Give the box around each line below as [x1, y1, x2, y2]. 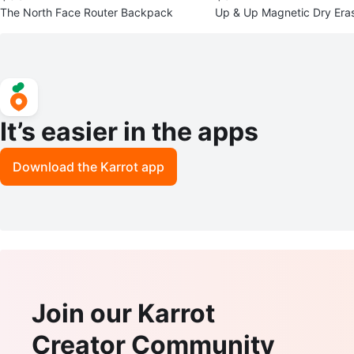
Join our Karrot [32, 297, 215, 329]
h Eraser [215, 21, 257, 35]
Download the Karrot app [13, 158, 164, 175]
